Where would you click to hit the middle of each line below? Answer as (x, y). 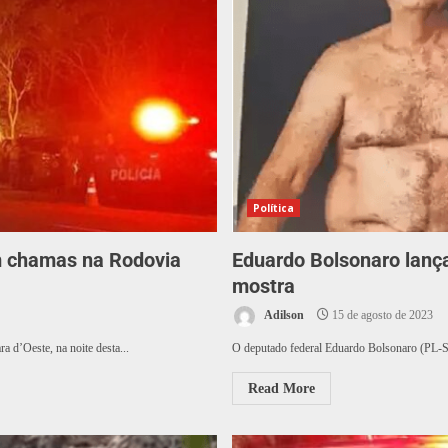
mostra (263, 286)
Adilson (282, 315)
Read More (281, 389)
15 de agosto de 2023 (380, 315)
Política (273, 208)
